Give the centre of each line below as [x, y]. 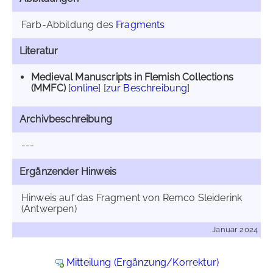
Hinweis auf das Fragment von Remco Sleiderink [132, 198]
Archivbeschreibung [66, 119]
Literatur [39, 51]
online [85, 88]
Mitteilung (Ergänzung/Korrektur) [143, 262]
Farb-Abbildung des [69, 25]
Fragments [140, 25]
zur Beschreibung [147, 88]
